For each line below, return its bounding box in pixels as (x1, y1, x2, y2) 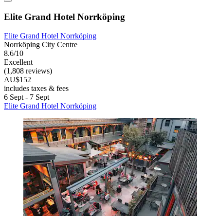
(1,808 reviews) (4, 66, 52, 75)
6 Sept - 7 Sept (4, 92, 49, 101)
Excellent (4, 57, 33, 66)
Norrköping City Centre (4, 40, 77, 49)
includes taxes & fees (4, 84, 69, 92)
